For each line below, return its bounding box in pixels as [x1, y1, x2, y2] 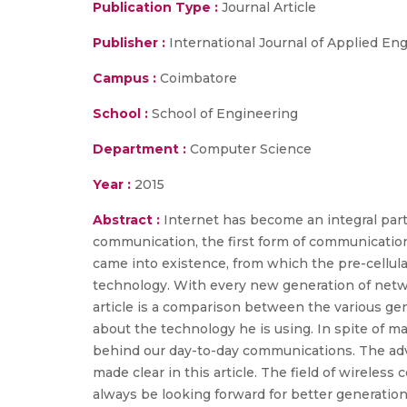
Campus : [93, 70, 156, 86]
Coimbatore [156, 70, 237, 86]
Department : [93, 141, 186, 157]
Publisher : [93, 35, 169, 51]
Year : [93, 176, 131, 193]
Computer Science [186, 141, 312, 157]
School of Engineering [148, 105, 298, 122]
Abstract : [93, 212, 164, 228]
